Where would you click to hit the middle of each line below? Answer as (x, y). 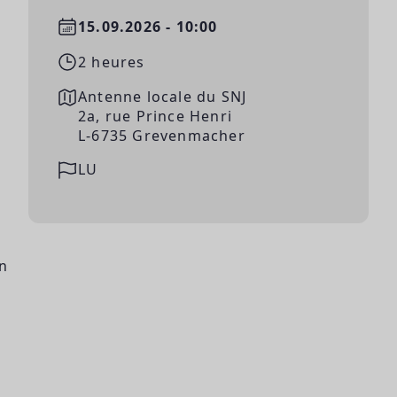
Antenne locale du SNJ (163, 97)
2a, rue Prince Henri (155, 117)
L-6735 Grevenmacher (162, 136)
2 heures (112, 62)
